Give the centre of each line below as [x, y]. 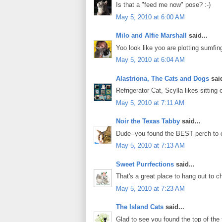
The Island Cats [140, 207]
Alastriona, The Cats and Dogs [164, 78]
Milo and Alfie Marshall [151, 36]
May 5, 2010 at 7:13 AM [150, 146]
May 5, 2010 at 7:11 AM [150, 103]
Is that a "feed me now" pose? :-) [163, 5]
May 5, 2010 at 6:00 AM [150, 17]
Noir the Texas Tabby [148, 121]
